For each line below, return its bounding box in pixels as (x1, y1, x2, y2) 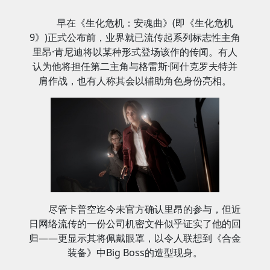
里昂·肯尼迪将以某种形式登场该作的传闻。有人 (33, 45, 237, 58)
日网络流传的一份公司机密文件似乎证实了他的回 (29, 217, 241, 231)
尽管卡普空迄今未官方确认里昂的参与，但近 (48, 202, 241, 216)
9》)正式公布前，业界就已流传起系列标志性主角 (30, 31, 240, 44)
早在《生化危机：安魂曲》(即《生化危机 (56, 16, 233, 30)
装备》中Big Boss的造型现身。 (67, 246, 202, 260)
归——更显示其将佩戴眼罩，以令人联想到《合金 (29, 231, 241, 245)
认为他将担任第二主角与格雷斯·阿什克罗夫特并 (33, 60, 237, 73)
